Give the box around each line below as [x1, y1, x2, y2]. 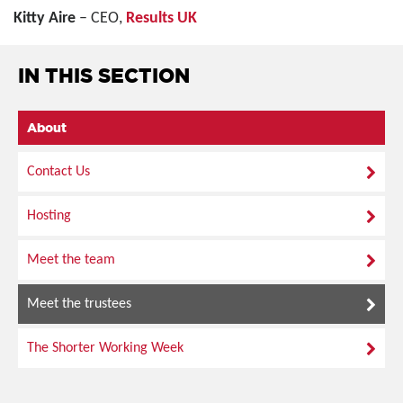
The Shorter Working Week [27, 340, 184, 355]
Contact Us [27, 164, 90, 179]
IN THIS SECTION [18, 63, 190, 86]
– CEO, [76, 9, 126, 27]
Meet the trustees [27, 296, 131, 311]
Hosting [27, 208, 71, 223]
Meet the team [27, 252, 115, 267]
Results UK [126, 9, 197, 27]
